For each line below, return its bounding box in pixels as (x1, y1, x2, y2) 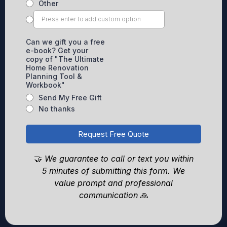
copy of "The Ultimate (26, 55, 104, 63)
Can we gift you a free (26, 37, 105, 46)
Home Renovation (26, 63, 89, 72)
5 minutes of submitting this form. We (42, 166, 185, 176)
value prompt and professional (54, 178, 173, 188)
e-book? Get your (26, 46, 88, 55)
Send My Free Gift (39, 93, 102, 102)
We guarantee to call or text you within (42, 154, 194, 164)
